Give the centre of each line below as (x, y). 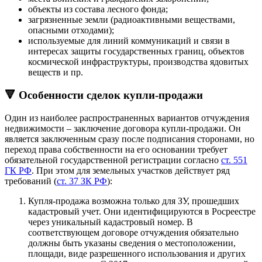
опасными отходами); (71, 30)
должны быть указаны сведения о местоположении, (132, 243)
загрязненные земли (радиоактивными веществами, (132, 20)
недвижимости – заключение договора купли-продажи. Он (123, 128)
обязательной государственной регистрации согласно (113, 160)
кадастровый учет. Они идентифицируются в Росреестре (142, 211)
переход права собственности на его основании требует (116, 149)
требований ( (31, 181)
